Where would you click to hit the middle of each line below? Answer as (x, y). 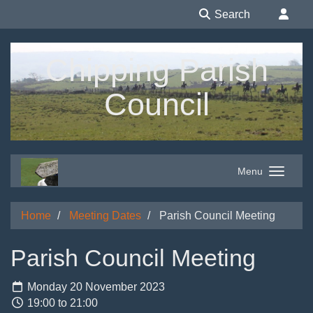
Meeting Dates (105, 215)
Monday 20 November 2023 (95, 287)
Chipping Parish (156, 70)
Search (231, 14)
